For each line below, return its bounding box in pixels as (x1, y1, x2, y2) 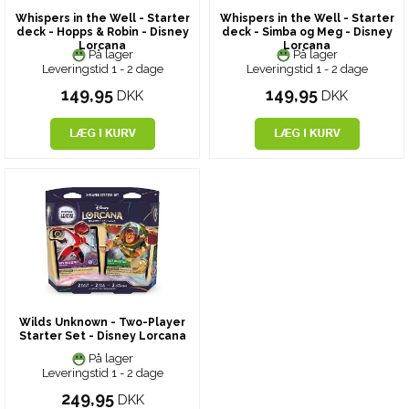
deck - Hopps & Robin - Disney (16, 25, 189, 38)
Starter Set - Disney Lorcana (18, 329, 186, 342)
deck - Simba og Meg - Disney (221, 25, 393, 38)
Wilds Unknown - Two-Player (19, 315, 185, 329)
